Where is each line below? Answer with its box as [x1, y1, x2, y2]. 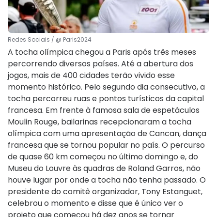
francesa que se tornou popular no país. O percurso [8, 139, 205, 151]
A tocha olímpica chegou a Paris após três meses [8, 46, 196, 58]
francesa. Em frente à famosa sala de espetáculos [8, 104, 200, 116]
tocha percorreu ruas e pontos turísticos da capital [8, 93, 204, 104]
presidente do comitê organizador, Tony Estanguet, [8, 186, 202, 197]
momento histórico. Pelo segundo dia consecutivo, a [8, 81, 205, 93]
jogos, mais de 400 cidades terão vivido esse [8, 69, 175, 81]
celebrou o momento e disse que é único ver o [8, 197, 183, 209]
